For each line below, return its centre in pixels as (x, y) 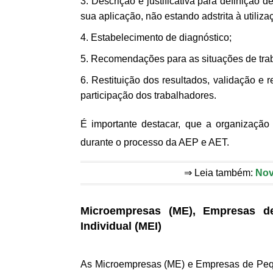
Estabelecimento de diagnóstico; (161, 38)
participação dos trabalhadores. (148, 96)
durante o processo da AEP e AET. (155, 143)
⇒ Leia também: (220, 173)
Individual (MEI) (121, 226)
